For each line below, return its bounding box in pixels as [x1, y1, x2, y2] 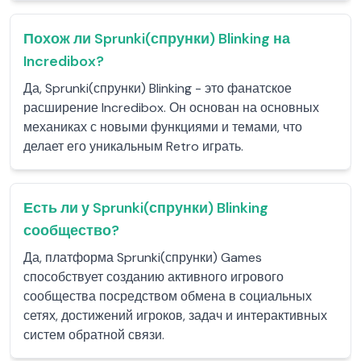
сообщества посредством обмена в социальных [23, 288, 312, 305]
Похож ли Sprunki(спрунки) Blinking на [23, 29, 290, 48]
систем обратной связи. [23, 326, 164, 343]
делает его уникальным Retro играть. [23, 138, 243, 155]
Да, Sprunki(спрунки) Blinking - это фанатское [23, 80, 292, 97]
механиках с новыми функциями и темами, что [23, 118, 302, 135]
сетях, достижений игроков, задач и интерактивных [23, 307, 327, 324]
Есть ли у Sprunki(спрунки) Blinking [23, 198, 268, 218]
